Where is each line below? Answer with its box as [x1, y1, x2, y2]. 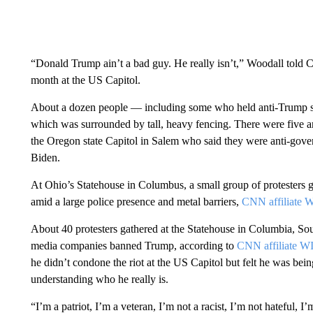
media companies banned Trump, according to [30, 240, 237, 252]
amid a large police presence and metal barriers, [30, 196, 242, 208]
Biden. [30, 152, 60, 163]
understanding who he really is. [30, 273, 168, 285]
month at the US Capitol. [30, 74, 140, 86]
